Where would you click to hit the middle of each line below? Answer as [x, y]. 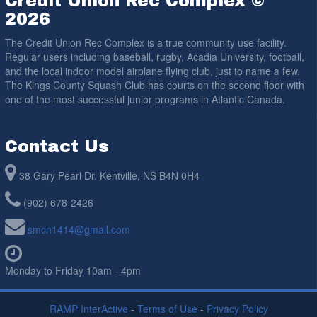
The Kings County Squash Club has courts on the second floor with [155, 85]
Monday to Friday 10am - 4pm [73, 270]
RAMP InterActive [88, 308]
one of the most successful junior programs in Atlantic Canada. [145, 99]
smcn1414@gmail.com [79, 229]
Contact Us [57, 146]
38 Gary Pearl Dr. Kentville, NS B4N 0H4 [109, 175]
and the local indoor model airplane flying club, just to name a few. [152, 70]
